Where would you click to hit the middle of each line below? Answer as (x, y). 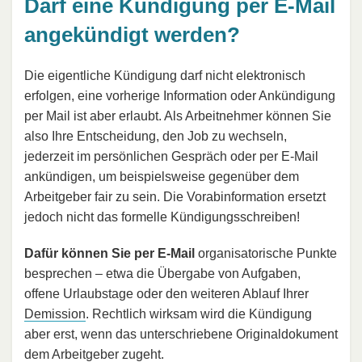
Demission (55, 314)
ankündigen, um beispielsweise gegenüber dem (162, 176)
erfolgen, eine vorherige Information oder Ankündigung (180, 95)
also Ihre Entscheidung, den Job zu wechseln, (156, 136)
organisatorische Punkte (266, 253)
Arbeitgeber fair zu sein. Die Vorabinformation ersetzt (175, 196)
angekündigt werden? (132, 35)
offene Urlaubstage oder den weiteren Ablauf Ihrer (166, 293)
